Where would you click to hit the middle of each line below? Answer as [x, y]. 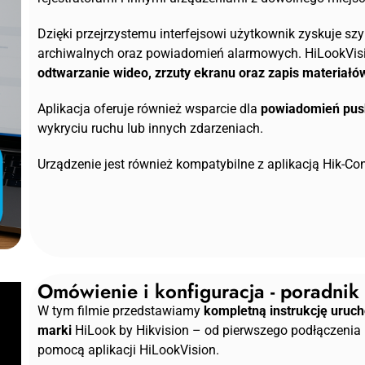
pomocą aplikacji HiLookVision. [128, 350]
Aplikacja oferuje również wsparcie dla [149, 109]
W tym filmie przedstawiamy [120, 311]
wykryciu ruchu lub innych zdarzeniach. [150, 129]
